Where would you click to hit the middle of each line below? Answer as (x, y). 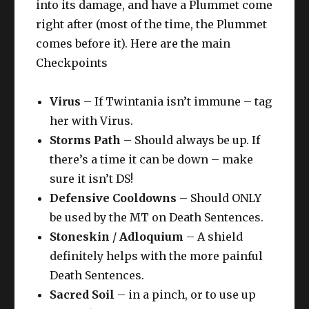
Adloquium (152, 237)
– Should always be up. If (191, 140)
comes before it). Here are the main (133, 44)
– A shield (213, 237)
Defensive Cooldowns (113, 198)
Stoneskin (80, 237)
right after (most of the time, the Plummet (152, 24)
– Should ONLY (219, 198)
